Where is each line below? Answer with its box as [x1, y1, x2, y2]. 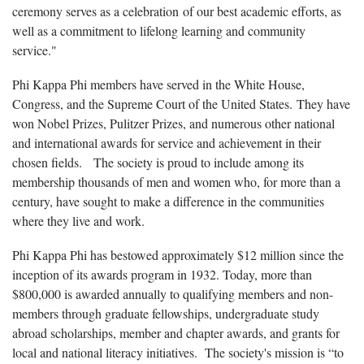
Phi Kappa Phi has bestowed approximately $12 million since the [12, 245, 344, 263]
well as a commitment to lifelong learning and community [12, 21, 305, 39]
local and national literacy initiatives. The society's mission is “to [12, 343, 344, 361]
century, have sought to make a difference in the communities [12, 192, 324, 210]
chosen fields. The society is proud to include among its [12, 153, 304, 171]
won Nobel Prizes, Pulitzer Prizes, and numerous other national [12, 114, 335, 132]
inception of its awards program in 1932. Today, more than [12, 265, 312, 283]
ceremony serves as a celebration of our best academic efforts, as [12, 2, 341, 19]
